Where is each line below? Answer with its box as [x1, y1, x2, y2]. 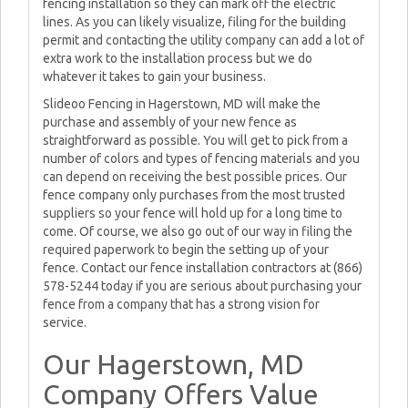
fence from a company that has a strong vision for [43, 297, 320, 311]
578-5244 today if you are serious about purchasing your [43, 279, 362, 293]
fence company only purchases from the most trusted [43, 188, 345, 202]
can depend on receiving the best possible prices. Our [43, 169, 347, 184]
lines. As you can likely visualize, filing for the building [43, 15, 346, 29]
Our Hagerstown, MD [43, 349, 304, 380]
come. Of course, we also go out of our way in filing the [43, 224, 352, 239]
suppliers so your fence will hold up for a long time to [43, 206, 342, 220]
